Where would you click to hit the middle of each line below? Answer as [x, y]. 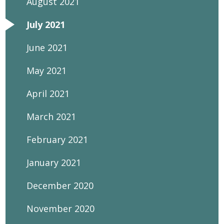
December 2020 [60, 185]
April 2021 [48, 93]
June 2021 [47, 47]
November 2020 [61, 208]
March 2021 [51, 116]
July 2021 [46, 24]
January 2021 [54, 162]
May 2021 [47, 70]
